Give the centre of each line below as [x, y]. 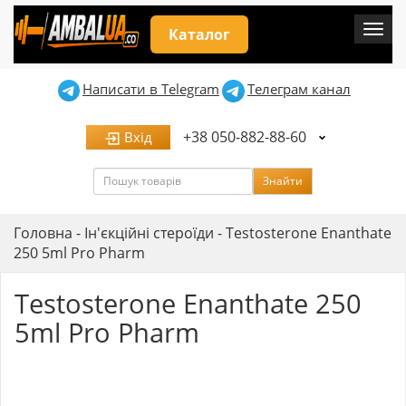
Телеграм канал [299, 89]
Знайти [283, 180]
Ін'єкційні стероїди [149, 232]
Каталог [199, 34]
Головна [43, 232]
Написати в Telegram [151, 89]
